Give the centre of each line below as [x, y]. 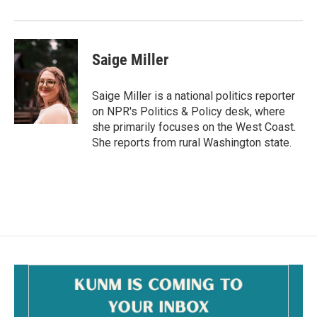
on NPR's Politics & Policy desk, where [189, 111]
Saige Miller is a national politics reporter [194, 96]
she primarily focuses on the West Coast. [194, 127]
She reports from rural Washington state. [193, 143]
